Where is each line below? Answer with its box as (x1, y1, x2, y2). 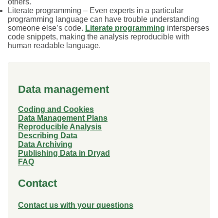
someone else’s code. (8, 24, 85, 33)
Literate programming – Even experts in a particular (8, 6, 183, 15)
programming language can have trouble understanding (8, 15, 199, 24)
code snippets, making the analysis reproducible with (8, 33, 190, 41)
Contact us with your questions (18, 201, 133, 210)
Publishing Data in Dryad (18, 148, 110, 157)
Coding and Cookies (18, 105, 94, 113)
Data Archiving (18, 140, 73, 148)
